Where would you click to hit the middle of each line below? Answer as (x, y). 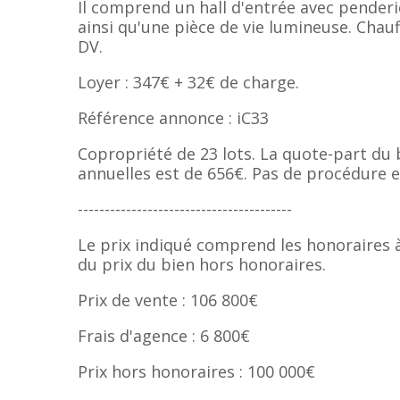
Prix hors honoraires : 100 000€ (196, 372)
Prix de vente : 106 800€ (168, 300)
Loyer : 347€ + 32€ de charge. (188, 83)
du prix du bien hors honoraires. (202, 265)
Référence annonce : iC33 (173, 118)
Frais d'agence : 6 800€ (164, 336)
